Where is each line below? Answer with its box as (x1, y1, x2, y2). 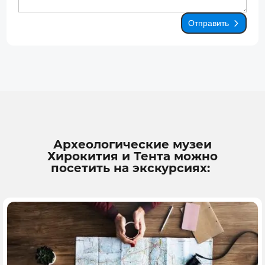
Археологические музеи (53, 137, 212, 151)
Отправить (188, 18, 229, 28)
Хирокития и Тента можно (47, 148, 218, 163)
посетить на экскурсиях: (51, 160, 214, 175)
